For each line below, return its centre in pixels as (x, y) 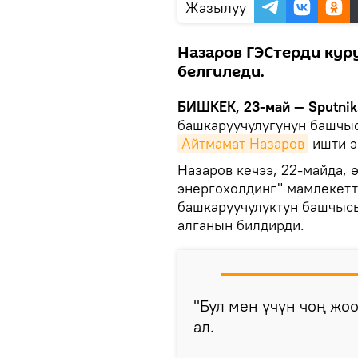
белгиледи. (221, 72)
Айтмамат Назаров (243, 143)
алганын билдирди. (241, 225)
